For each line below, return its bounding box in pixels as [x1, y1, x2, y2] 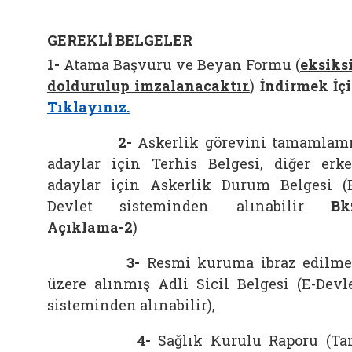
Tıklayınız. [47, 97, 130, 116]
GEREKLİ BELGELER [47, 31, 192, 49]
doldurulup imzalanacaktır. [47, 76, 251, 95]
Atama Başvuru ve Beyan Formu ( [60, 55, 300, 74]
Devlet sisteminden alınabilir [47, 196, 331, 215]
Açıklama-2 [47, 218, 133, 236]
